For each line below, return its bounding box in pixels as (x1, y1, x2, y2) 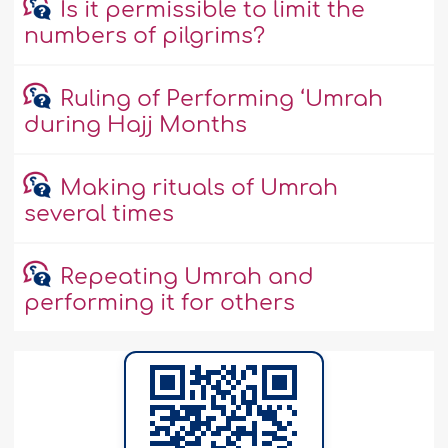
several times (24, 202, 175, 227)
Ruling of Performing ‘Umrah (59, 87, 383, 112)
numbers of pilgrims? (24, 24, 266, 49)
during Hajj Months (24, 113, 248, 138)
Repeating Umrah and (59, 265, 314, 290)
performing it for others (24, 291, 296, 316)
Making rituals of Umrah (59, 176, 338, 201)
